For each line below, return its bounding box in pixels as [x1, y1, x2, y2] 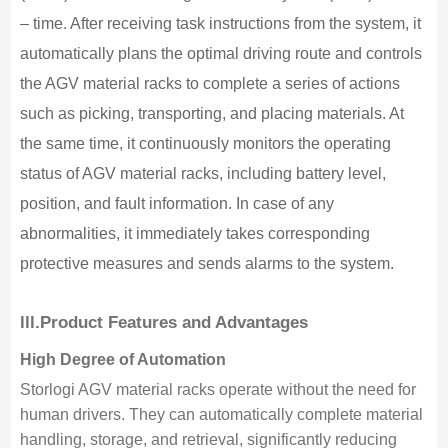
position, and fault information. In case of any [19, 194, 334, 212]
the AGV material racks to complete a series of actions [19, 74, 400, 92]
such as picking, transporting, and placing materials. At [19, 104, 404, 122]
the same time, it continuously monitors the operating [19, 134, 391, 152]
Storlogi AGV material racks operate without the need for [19, 380, 416, 398]
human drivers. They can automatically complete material [19, 405, 423, 423]
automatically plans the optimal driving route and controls [19, 44, 422, 62]
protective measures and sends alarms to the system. [19, 254, 394, 272]
